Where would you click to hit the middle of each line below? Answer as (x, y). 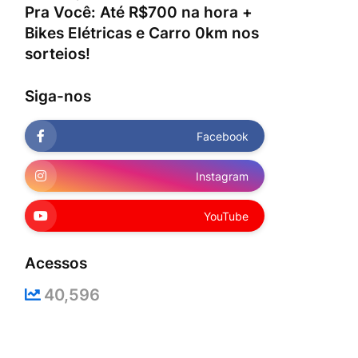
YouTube (226, 216)
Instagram (222, 176)
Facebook (223, 136)
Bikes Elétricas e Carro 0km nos (142, 33)
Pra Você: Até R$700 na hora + (139, 12)
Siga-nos (58, 96)
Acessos (56, 263)
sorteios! (58, 54)
